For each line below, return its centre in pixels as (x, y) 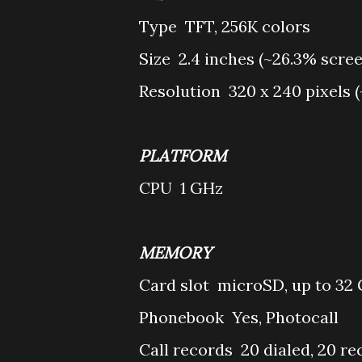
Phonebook (183, 317)
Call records (188, 349)
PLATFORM (185, 156)
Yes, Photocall (285, 317)
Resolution (182, 91)
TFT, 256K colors (248, 26)
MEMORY (177, 253)
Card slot (176, 285)
